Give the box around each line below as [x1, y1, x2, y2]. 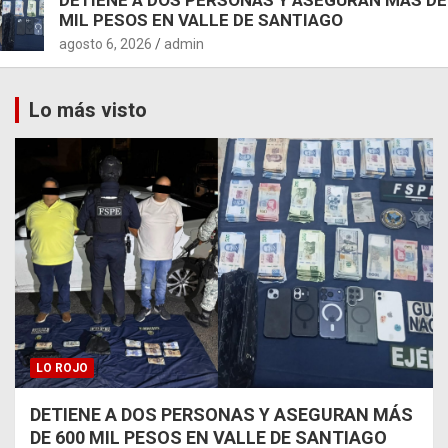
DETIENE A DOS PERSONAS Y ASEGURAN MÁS [30, 404, 413, 426]
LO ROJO [36, 361, 88, 376]
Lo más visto [29, 97, 147, 122]
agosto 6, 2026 [59, 35, 152, 52]
